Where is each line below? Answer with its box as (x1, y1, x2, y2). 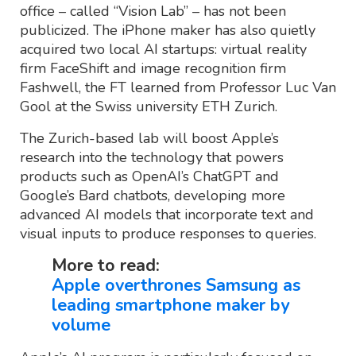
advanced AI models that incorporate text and (20, 204, 314, 224)
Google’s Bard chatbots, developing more (20, 185, 285, 205)
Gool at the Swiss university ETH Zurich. (20, 96, 277, 116)
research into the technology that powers (20, 147, 284, 167)
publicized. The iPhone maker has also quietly (20, 20, 315, 40)
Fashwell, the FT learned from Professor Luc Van (20, 77, 336, 97)
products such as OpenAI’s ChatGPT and (20, 166, 279, 186)
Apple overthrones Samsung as (52, 273, 300, 297)
